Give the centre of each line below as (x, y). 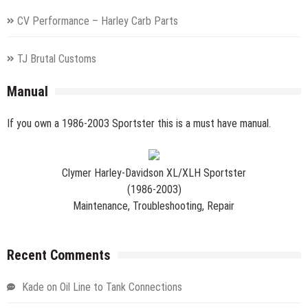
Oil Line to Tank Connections (121, 287)
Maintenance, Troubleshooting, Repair (154, 206)
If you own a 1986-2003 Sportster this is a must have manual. (139, 123)
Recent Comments (59, 255)
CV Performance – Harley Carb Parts (98, 21)
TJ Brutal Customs (57, 58)
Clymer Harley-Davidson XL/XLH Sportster (154, 173)
